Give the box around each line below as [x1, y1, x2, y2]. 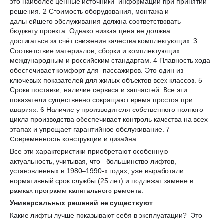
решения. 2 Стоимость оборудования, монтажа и [10, 7, 169, 15]
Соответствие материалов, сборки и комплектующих [10, 46, 180, 55]
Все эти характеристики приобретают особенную [10, 147, 168, 155]
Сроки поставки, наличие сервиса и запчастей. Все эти [10, 85, 187, 94]
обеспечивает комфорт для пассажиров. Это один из [10, 66, 183, 74]
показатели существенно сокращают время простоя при [10, 95, 192, 104]
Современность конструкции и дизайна [10, 135, 136, 143]
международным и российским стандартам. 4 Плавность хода [10, 56, 210, 64]
